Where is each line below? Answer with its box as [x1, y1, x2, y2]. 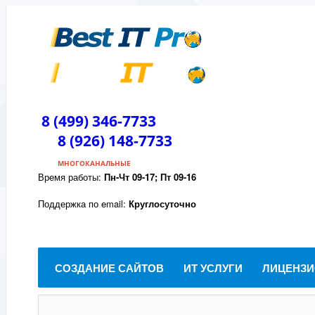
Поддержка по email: [38, 197, 129, 210]
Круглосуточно [129, 197, 196, 210]
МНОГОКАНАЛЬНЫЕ [58, 158, 131, 168]
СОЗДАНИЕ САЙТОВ [55, 260, 164, 276]
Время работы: [38, 170, 104, 184]
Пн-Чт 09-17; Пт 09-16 [104, 170, 196, 184]
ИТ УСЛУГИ [184, 260, 243, 276]
